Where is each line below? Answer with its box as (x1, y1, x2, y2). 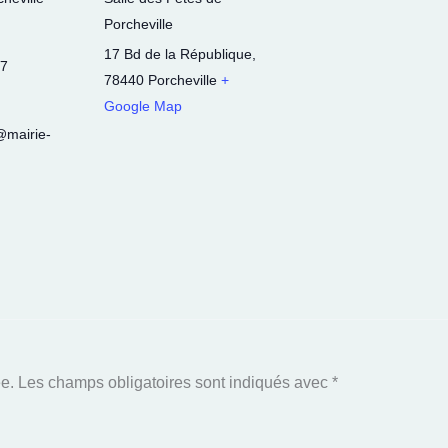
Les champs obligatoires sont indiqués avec (18, 374, 332, 392)
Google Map (104, 97, 182, 114)
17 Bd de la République (104, 45, 252, 62)
